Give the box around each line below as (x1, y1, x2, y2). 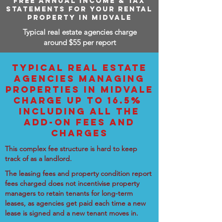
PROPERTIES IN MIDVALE (5, 84, 154, 95)
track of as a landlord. (5, 154, 72, 163)
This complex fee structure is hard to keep (5, 144, 137, 153)
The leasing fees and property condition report (5, 169, 152, 178)
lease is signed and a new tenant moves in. (5, 209, 138, 218)
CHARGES (51, 127, 108, 139)
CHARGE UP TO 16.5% (13, 95, 146, 106)
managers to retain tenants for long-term (5, 189, 133, 198)
